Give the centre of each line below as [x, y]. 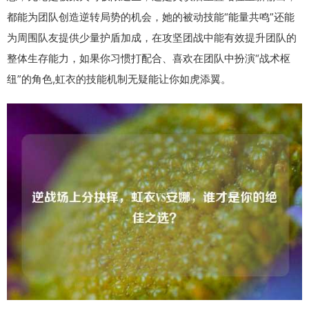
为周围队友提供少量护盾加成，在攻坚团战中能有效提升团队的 [152, 37]
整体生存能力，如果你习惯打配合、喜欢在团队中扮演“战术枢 [149, 58]
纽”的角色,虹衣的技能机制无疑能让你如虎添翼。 [119, 79]
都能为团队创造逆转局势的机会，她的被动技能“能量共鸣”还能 [151, 17]
